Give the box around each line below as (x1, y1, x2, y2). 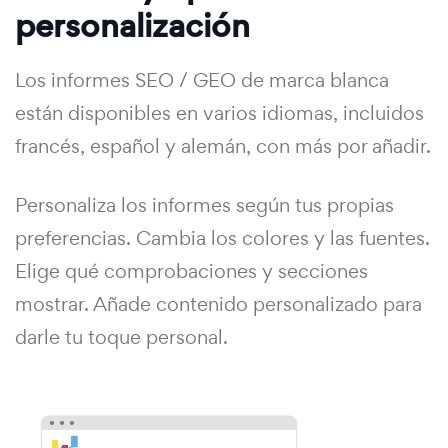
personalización (15, 3, 250, 49)
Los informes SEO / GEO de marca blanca (15, 67, 389, 94)
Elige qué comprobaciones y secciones (15, 258, 368, 285)
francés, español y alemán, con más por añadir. (15, 133, 431, 160)
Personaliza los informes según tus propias (15, 192, 394, 219)
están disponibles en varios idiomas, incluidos (15, 100, 424, 127)
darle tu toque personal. (15, 324, 228, 351)
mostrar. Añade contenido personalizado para (15, 291, 422, 318)
